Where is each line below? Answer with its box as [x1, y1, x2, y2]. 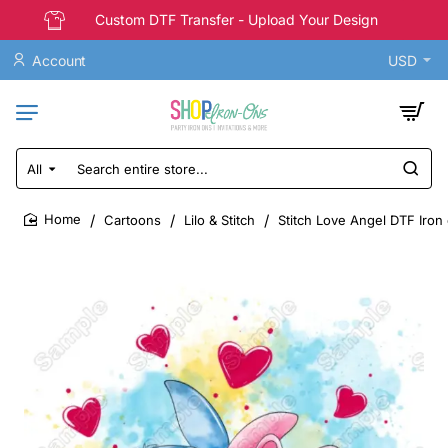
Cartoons [104, 211, 161, 228]
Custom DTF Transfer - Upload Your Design [95, 11, 378, 28]
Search [16, 167, 67, 186]
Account [32, 51, 87, 69]
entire [16, 186, 58, 205]
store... [16, 205, 65, 224]
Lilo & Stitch [184, 211, 255, 228]
